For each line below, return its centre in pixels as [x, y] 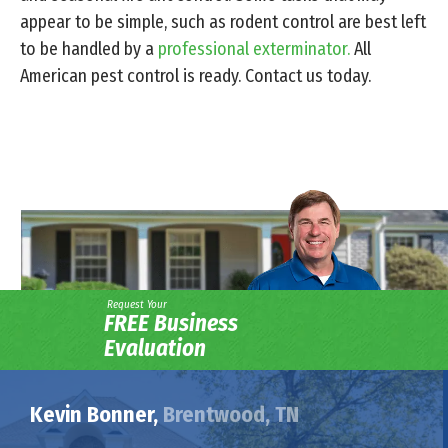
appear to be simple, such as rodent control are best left [223, 22]
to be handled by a [89, 49]
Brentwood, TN [228, 415]
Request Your [137, 305]
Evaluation [155, 348]
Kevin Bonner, [94, 415]
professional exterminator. [254, 49]
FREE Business [171, 323]
